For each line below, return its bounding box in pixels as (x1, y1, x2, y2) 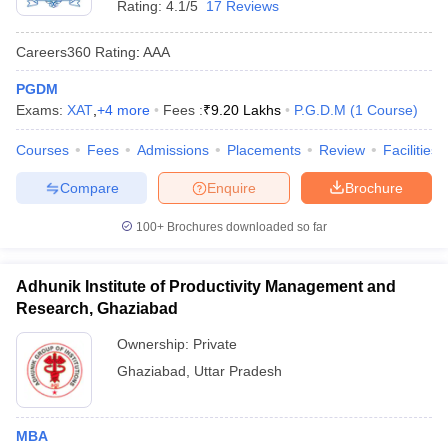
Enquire (207, 179, 256, 196)
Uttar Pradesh (194, 363, 282, 379)
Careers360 (16, 43, 91, 60)
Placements (227, 142, 301, 158)
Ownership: (117, 336, 193, 352)
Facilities (383, 142, 438, 158)
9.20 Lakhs (211, 102, 281, 118)
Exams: (16, 102, 67, 118)
